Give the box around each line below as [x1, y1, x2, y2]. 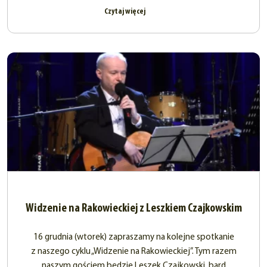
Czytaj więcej [104, 7, 147, 17]
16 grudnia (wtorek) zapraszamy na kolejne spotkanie [33, 233, 234, 243]
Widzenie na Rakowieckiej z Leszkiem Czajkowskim [25, 203, 242, 215]
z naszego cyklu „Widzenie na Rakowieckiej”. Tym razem [30, 247, 237, 257]
